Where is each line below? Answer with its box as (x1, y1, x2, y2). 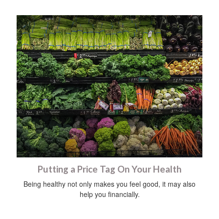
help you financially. (79, 189, 140, 199)
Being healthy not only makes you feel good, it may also (23, 178, 196, 189)
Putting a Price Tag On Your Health (38, 163, 181, 175)
